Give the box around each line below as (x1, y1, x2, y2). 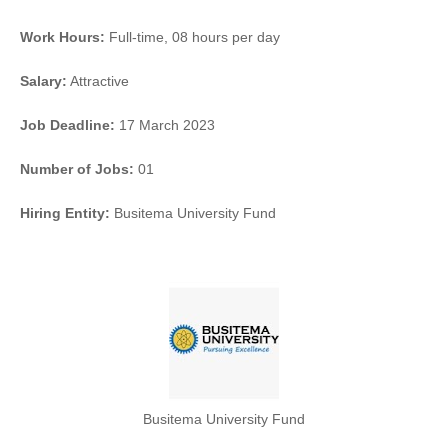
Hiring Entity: (20, 205, 110, 222)
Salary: (20, 73, 67, 90)
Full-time (109, 29, 164, 46)
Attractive (70, 73, 129, 90)
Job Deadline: (20, 117, 119, 134)
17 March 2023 (119, 117, 215, 134)
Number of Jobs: (20, 161, 134, 178)
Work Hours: (20, 29, 105, 46)
